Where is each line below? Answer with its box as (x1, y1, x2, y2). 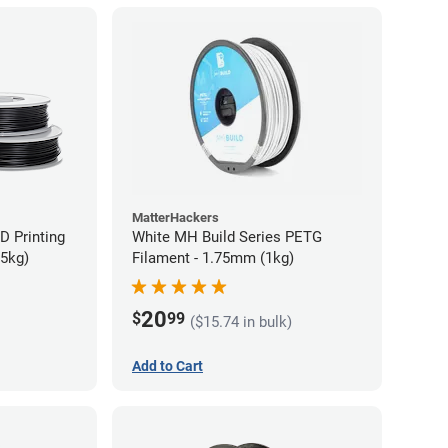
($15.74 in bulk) (190, 313, 292, 332)
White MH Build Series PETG (132, 228, 322, 247)
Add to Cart (132, 358, 203, 375)
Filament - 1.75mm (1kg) (132, 249, 294, 268)
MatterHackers (132, 210, 219, 226)
